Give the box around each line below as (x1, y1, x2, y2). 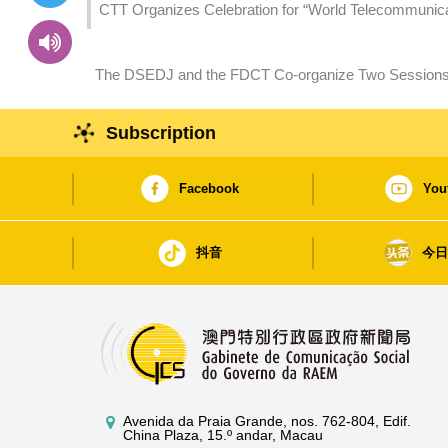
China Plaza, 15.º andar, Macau (123, 427, 324, 444)
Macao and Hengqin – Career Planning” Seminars (95, 89, 419, 107)
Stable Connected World (99, 24, 257, 42)
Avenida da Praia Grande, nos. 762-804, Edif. (123, 413, 412, 430)
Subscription (106, 123, 217, 144)
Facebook (178, 181, 239, 197)
